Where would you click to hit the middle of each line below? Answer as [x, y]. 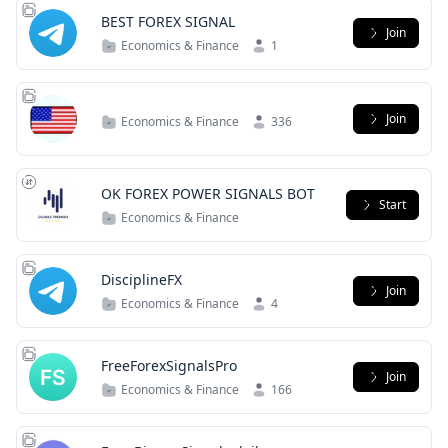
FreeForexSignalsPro [169, 365]
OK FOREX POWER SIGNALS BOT [208, 193]
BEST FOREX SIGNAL [168, 21]
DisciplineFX [141, 279]
